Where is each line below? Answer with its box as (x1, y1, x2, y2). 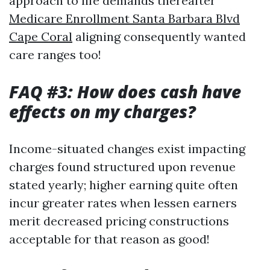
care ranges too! (9, 47, 101, 62)
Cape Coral (9, 29, 72, 44)
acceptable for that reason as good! (9, 231, 210, 246)
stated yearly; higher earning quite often (9, 177, 238, 192)
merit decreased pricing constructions (9, 213, 229, 228)
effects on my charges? (9, 100, 196, 123)
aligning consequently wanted (72, 29, 246, 44)
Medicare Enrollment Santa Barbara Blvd (9, 11, 240, 26)
